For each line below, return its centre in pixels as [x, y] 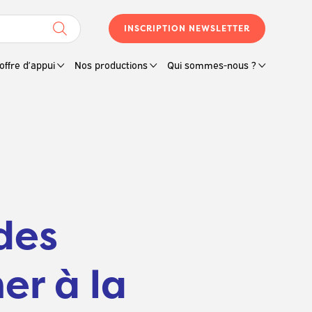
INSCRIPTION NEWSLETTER [187, 28]
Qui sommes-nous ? [211, 64]
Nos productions [111, 64]
